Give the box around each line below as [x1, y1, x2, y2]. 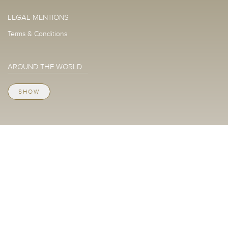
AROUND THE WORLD [8, 62, 82, 71]
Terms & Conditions [8, 29, 67, 38]
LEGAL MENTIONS [8, 12, 69, 22]
